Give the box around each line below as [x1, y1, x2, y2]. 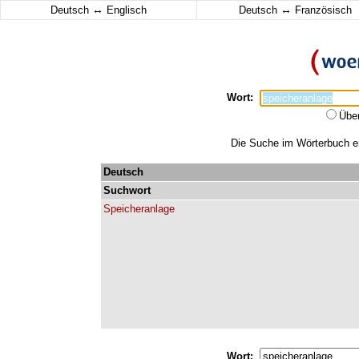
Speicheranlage [103, 203, 175, 215]
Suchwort [103, 184, 151, 196]
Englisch [103, 4, 147, 16]
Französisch [291, 4, 352, 16]
